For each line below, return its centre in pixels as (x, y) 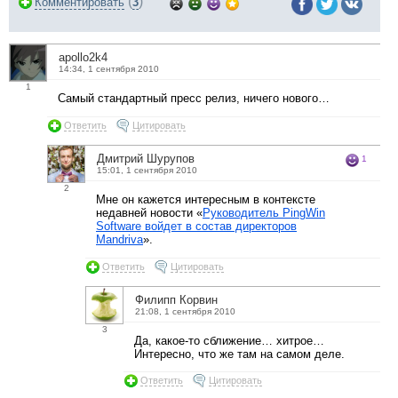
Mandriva (119, 239)
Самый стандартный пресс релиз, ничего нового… (194, 98)
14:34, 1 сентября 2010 (109, 69)
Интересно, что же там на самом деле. (239, 354)
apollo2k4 (83, 57)
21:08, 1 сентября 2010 (185, 311)
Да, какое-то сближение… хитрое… (229, 340)
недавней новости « (149, 212)
